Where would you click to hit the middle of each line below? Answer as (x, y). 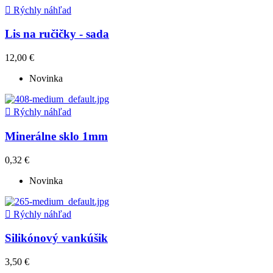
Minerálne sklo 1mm (56, 136)
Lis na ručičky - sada (57, 34)
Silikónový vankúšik (56, 238)
